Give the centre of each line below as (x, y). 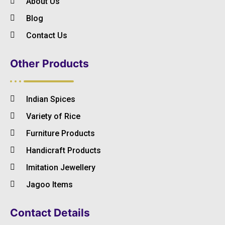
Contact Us (47, 35)
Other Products (49, 63)
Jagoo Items (49, 184)
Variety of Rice (53, 116)
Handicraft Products (64, 150)
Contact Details (50, 212)
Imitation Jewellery (61, 167)
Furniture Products (61, 133)
